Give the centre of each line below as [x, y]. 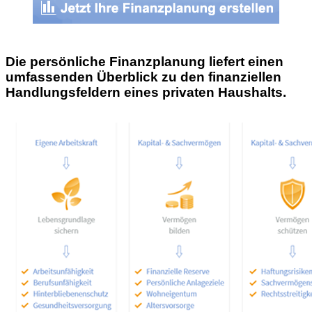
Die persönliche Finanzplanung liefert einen [145, 62]
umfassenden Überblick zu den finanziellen [143, 77]
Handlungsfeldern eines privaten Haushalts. [146, 92]
